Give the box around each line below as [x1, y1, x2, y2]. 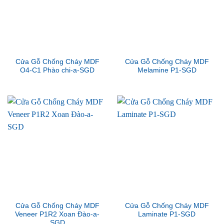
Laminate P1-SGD [138, 210, 195, 218]
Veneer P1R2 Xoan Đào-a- [15, 210, 99, 218]
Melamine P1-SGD [137, 66, 196, 74]
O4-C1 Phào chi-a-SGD [20, 66, 94, 74]
